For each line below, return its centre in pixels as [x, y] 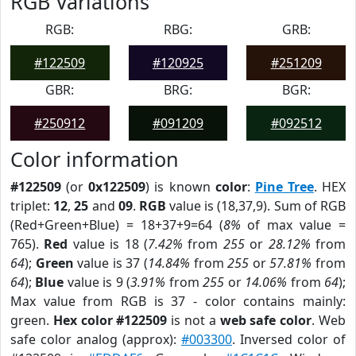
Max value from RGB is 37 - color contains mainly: [178, 301]
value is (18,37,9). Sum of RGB [256, 206]
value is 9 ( [97, 282]
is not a [193, 320]
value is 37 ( [111, 263]
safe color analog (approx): [96, 339]
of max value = [293, 225]
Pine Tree [284, 187]
